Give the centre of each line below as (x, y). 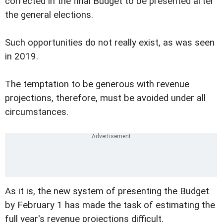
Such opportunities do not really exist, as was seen (110, 42)
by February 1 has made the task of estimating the (110, 205)
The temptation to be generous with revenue (97, 84)
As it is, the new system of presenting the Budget (107, 191)
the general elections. (49, 15)
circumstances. (37, 112)
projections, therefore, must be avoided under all (105, 98)
